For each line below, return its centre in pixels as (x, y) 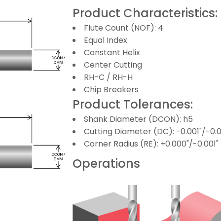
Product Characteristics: (145, 13)
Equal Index (106, 40)
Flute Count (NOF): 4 (124, 28)
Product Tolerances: (133, 104)
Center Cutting (113, 65)
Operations (107, 163)
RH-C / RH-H (109, 77)
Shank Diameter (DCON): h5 (139, 119)
